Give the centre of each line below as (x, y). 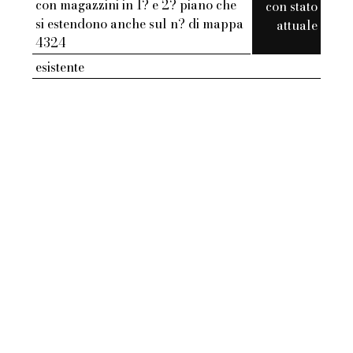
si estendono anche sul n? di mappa (140, 24)
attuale (297, 26)
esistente (60, 67)
